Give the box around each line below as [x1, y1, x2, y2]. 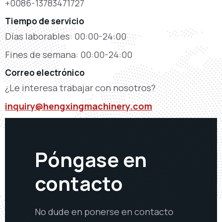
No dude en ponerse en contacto [35, 205, 173, 218]
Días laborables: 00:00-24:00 [5, 30, 126, 42]
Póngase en [35, 145, 147, 173]
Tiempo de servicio [5, 15, 84, 27]
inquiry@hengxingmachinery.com [5, 100, 152, 112]
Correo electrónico [5, 66, 85, 78]
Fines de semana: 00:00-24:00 [5, 48, 132, 60]
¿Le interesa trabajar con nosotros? [5, 81, 156, 94]
